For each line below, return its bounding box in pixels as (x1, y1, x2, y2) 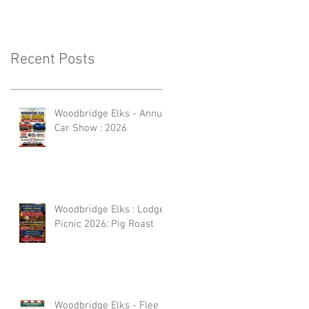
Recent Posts (10, 50, 95, 69)
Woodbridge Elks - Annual (54, 107, 170, 120)
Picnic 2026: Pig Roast (54, 217, 154, 230)
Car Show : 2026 (54, 121, 127, 134)
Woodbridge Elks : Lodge (54, 203, 165, 216)
